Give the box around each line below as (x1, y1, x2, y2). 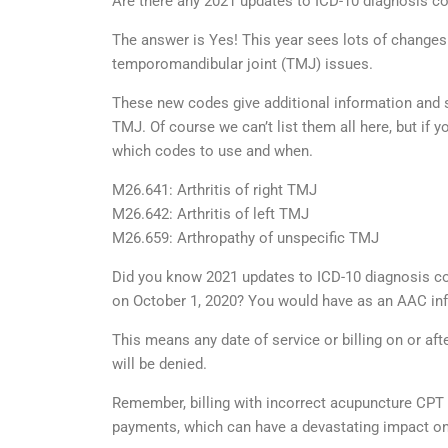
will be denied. (112, 355, 207, 373)
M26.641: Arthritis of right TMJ (112, 181, 317, 199)
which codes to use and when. (112, 142, 313, 160)
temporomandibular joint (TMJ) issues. (112, 55, 373, 73)
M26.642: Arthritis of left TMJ (112, 205, 309, 223)
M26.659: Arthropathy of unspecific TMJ (112, 229, 379, 247)
